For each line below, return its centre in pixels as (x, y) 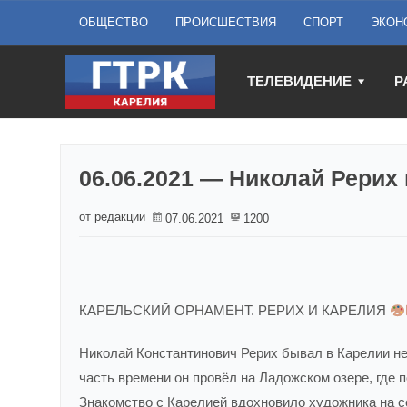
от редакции (112, 217)
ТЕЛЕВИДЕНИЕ (299, 81)
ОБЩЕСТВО (114, 22)
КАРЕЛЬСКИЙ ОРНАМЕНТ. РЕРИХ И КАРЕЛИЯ (234, 310)
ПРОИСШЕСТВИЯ (226, 22)
